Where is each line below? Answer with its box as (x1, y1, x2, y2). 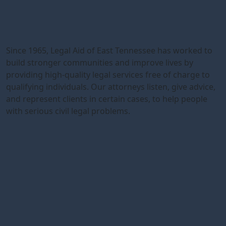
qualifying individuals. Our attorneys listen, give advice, (6, 81, 215, 93)
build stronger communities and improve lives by (6, 57, 193, 69)
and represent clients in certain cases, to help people (6, 93, 207, 105)
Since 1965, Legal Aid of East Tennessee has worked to (6, 45, 212, 56)
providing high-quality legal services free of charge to (6, 69, 210, 81)
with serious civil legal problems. (6, 105, 130, 117)
